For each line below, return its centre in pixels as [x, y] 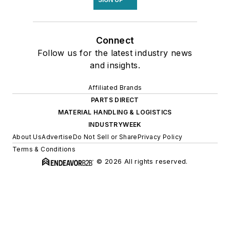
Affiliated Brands [115, 88]
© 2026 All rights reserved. [142, 162]
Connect [115, 41]
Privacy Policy [160, 137]
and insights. [115, 65]
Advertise [57, 137]
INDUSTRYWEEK [115, 125]
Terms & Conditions [44, 149]
